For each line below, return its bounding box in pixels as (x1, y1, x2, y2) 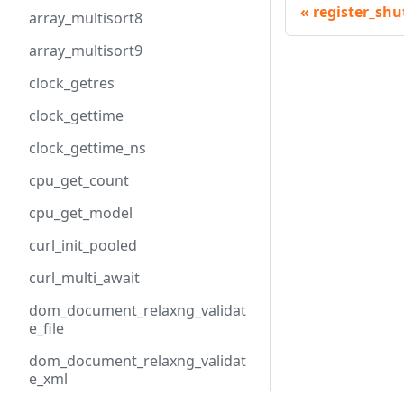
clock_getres (29, 73, 115, 93)
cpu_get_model (29, 203, 133, 223)
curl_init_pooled (29, 235, 137, 255)
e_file (29, 318, 64, 338)
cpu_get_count (29, 170, 129, 190)
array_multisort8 (29, 8, 142, 28)
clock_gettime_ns (29, 138, 146, 158)
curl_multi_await (29, 268, 140, 288)
